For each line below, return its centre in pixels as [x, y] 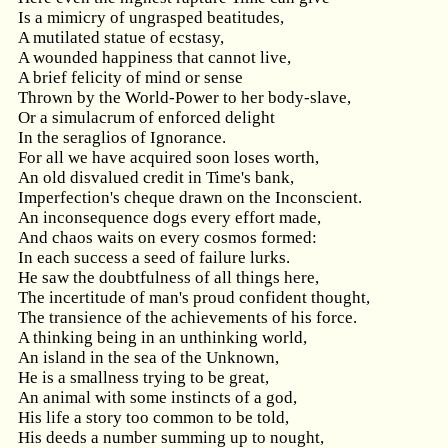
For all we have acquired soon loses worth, [168, 157]
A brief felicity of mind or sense [130, 77]
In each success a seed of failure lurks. [154, 257]
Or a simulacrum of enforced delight [146, 117]
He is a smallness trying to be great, [143, 377]
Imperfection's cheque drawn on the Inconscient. [190, 197]
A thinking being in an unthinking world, [162, 337]
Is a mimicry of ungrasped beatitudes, [151, 17]
